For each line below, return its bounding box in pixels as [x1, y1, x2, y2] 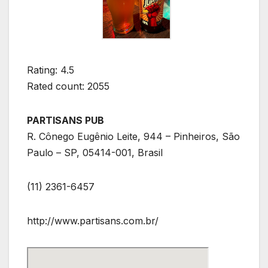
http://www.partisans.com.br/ [27, 215, 159, 227]
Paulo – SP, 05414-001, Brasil [27, 147, 163, 159]
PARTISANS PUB [27, 114, 104, 127]
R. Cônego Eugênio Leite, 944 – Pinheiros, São [27, 130, 240, 143]
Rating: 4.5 [27, 64, 74, 77]
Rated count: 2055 [27, 80, 109, 93]
